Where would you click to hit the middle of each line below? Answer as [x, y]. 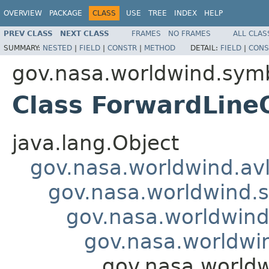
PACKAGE [66, 13]
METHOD [160, 48]
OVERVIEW [23, 13]
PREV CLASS [28, 33]
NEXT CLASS [85, 33]
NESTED [57, 48]
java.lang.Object [95, 143]
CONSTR [122, 48]
